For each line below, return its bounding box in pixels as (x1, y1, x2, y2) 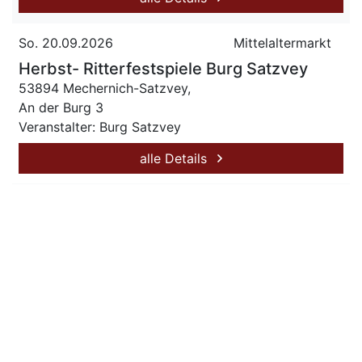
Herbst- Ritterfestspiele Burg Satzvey (19, 59, 308, 78)
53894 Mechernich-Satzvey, (19, 80, 191, 96)
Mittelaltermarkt (234, 35, 331, 51)
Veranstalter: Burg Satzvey (19, 119, 181, 135)
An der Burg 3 (19, 99, 103, 116)
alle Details (140, 150, 211, 166)
